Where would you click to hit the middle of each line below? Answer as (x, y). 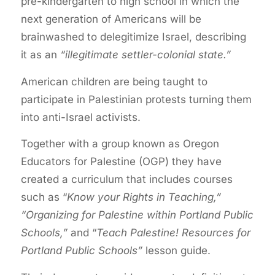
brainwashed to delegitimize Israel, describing (133, 37)
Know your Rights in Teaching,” (144, 197)
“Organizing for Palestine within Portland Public (137, 215)
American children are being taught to (114, 81)
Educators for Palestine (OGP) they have (121, 162)
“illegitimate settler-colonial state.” (145, 55)
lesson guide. (176, 251)
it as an (40, 55)
